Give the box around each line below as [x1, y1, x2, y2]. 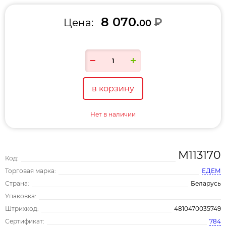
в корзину [92, 83, 134, 93]
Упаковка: [5, 192, 36, 200]
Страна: [5, 179, 29, 187]
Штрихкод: [5, 204, 39, 212]
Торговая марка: [5, 166, 56, 175]
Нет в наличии [90, 110, 136, 118]
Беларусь [191, 179, 221, 187]
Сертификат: [5, 217, 44, 225]
